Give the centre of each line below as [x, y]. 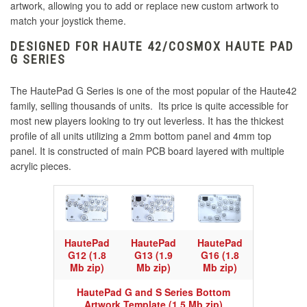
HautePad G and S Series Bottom [153, 292]
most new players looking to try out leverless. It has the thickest [147, 121]
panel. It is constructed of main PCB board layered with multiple [147, 151]
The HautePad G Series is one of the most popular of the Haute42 [153, 91]
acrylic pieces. [41, 166]
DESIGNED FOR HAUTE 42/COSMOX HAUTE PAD [152, 47]
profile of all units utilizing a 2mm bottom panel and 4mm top [141, 136]
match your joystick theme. [68, 21]
